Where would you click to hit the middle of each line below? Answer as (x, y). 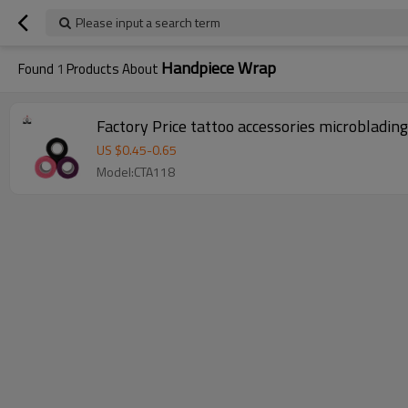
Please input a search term (148, 22)
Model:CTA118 (136, 172)
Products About (112, 69)
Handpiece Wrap (219, 68)
